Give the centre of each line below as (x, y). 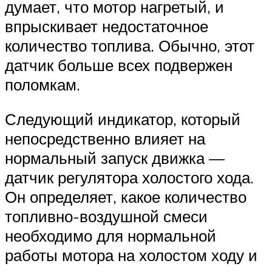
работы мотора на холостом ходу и (131, 255)
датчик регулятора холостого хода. (129, 178)
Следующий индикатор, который (123, 119)
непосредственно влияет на (105, 139)
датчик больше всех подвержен (119, 65)
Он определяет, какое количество (126, 197)
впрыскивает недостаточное (107, 26)
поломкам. (42, 84)
